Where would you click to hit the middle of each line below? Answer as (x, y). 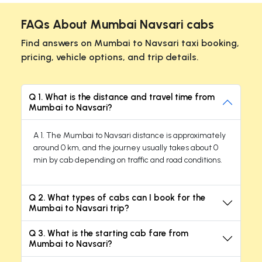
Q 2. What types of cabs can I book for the (117, 197)
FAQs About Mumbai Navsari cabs (118, 24)
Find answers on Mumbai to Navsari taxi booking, (130, 43)
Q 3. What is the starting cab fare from (108, 233)
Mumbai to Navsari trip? (79, 208)
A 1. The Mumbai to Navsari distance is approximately (130, 135)
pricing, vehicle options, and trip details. (110, 57)
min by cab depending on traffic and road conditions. (128, 160)
